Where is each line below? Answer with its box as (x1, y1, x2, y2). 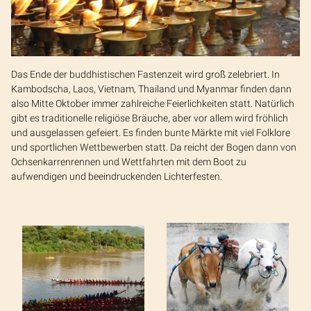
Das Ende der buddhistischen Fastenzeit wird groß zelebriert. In (11, 68, 280, 80)
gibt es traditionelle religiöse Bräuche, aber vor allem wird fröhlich (11, 112, 288, 124)
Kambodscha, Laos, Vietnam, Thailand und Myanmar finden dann (11, 83, 292, 94)
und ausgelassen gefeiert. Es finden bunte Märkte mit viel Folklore (11, 126, 290, 138)
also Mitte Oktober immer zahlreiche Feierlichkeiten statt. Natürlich (11, 97, 294, 109)
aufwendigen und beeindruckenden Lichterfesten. (11, 170, 224, 182)
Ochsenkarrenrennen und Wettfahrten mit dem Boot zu (11, 155, 246, 167)
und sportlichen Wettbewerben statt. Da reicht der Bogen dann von (11, 141, 296, 153)
